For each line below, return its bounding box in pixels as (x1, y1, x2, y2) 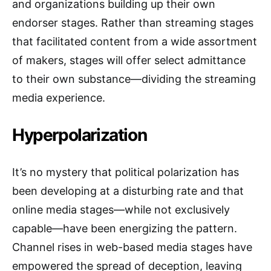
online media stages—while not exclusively (12, 203, 230, 216)
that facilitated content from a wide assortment (12, 34, 257, 48)
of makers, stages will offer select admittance (12, 53, 246, 67)
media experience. (12, 91, 105, 104)
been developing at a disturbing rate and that (12, 184, 244, 197)
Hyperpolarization (12, 124, 147, 145)
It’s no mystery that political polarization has (12, 165, 239, 178)
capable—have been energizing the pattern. (12, 221, 237, 235)
